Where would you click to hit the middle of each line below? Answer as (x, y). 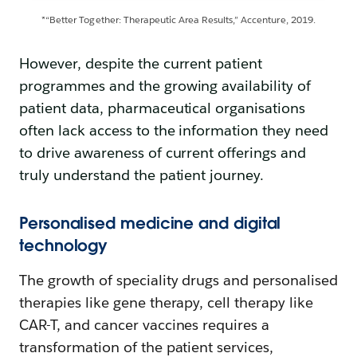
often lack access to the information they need (174, 130)
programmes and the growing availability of (165, 85)
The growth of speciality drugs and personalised (178, 280)
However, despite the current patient (141, 63)
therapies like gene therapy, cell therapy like (167, 302)
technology (64, 245)
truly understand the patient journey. (142, 175)
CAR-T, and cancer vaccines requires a (145, 324)
